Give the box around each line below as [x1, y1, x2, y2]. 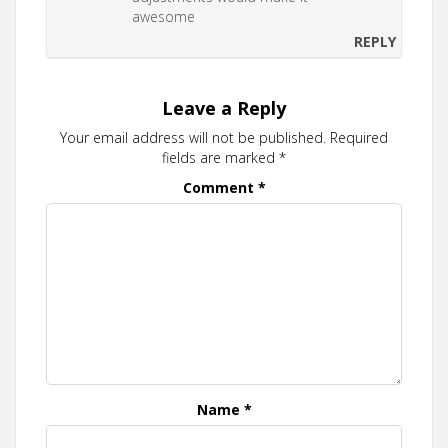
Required [330, 128, 388, 147]
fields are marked [162, 148, 279, 167]
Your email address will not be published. [60, 128, 326, 147]
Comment [182, 178, 258, 197]
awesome [132, 7, 195, 26]
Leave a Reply [162, 96, 286, 120]
